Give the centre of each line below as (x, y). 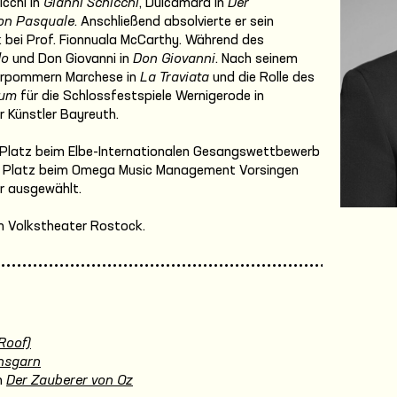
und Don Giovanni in (71, 59)
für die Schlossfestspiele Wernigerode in (140, 96)
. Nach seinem (257, 59)
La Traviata (175, 78)
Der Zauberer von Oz (70, 381)
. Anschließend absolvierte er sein (174, 22)
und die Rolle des (262, 78)
